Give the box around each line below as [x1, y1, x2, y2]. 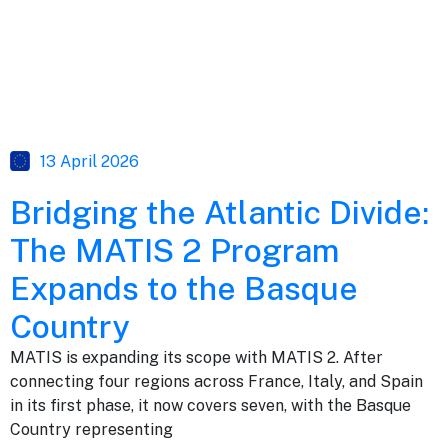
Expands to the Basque [10, 269, 358, 307]
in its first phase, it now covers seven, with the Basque [10, 395, 411, 415]
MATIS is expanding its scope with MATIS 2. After [10, 347, 383, 367]
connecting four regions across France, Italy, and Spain [10, 371, 423, 391]
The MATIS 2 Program [10, 231, 339, 269]
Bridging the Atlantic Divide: [10, 193, 429, 231]
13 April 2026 [40, 151, 139, 171]
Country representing [10, 419, 173, 439]
